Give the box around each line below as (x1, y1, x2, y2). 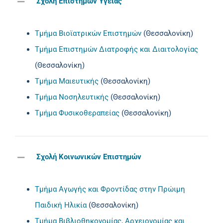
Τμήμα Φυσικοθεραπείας (35, 108, 119, 117)
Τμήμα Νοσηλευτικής (35, 92, 109, 102)
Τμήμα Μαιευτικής (35, 76, 99, 86)
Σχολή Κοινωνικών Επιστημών (36, 152, 141, 162)
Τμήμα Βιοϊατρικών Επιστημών (35, 28, 141, 38)
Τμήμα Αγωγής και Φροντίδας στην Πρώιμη (35, 184, 185, 194)
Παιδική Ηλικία (35, 200, 87, 210)
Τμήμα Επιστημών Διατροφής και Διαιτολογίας (35, 44, 198, 54)
